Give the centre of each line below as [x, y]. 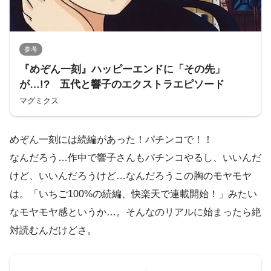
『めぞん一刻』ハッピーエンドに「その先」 [122, 70]
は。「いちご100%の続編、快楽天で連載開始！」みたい [133, 194]
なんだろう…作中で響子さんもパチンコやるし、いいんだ [135, 158]
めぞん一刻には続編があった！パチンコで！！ [111, 140]
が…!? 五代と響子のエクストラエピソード [122, 85]
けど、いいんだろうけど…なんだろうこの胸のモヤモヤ [131, 176]
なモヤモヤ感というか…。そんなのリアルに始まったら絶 [135, 212]
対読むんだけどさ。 [53, 230]
